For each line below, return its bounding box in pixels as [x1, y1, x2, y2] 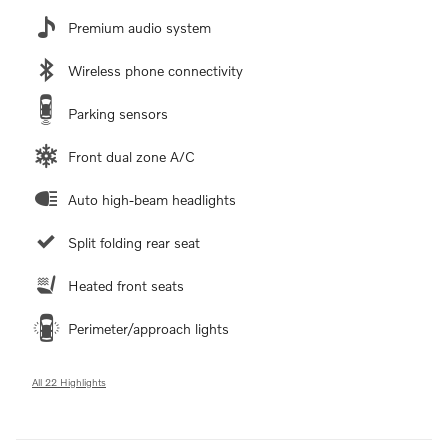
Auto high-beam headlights [68, 190, 236, 208]
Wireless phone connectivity [68, 61, 243, 79]
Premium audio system [68, 18, 211, 36]
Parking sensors [68, 104, 168, 122]
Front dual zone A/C [68, 147, 195, 165]
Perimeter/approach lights [68, 319, 229, 337]
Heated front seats [68, 276, 184, 294]
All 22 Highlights [32, 375, 106, 388]
